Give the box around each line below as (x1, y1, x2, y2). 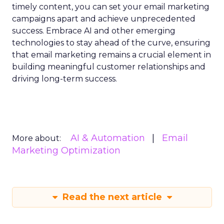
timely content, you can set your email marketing (12, 2, 209, 11)
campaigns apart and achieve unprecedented (12, 14, 195, 23)
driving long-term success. (12, 74, 117, 83)
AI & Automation (70, 132, 145, 143)
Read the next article (59, 191, 164, 202)
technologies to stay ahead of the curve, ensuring (12, 38, 210, 47)
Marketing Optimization (12, 145, 120, 156)
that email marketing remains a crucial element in (12, 50, 211, 59)
